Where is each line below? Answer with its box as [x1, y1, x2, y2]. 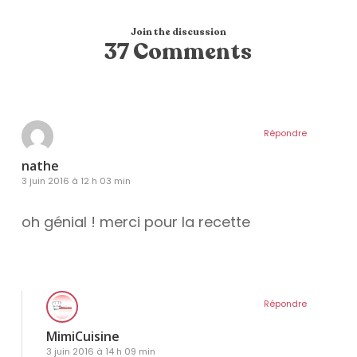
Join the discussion [130, 25, 226, 39]
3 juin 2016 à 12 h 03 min [21, 175, 131, 188]
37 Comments [104, 37, 253, 68]
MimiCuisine [45, 328, 120, 346]
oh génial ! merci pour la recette [21, 212, 250, 233]
